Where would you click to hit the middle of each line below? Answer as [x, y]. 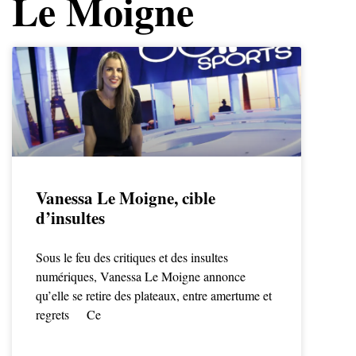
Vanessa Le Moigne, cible [126, 198]
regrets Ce [68, 315]
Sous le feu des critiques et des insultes [132, 257]
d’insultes [70, 218]
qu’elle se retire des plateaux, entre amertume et [154, 296]
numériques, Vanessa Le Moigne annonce [141, 277]
